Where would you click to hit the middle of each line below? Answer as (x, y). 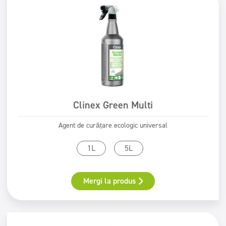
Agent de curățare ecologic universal (113, 125)
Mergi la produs (110, 181)
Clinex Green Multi (113, 105)
